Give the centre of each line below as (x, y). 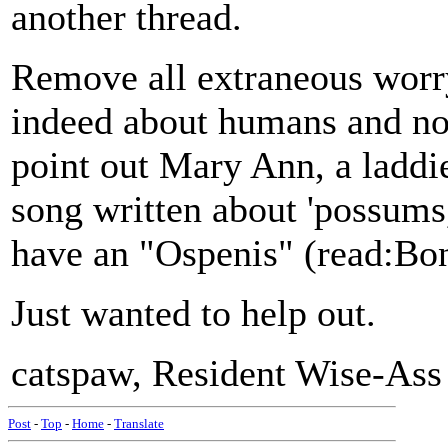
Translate (139, 423)
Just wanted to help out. (193, 313)
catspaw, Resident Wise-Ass (226, 373)
